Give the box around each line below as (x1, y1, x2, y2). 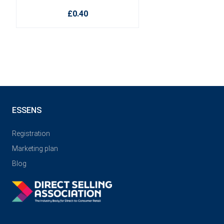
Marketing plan (12, 144, 58, 152)
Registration (12, 129, 50, 137)
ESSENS (12, 105, 41, 115)
